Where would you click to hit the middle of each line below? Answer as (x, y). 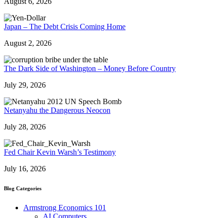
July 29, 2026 (25, 85)
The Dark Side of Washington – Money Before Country (90, 68)
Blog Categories (23, 188)
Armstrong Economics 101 (65, 207)
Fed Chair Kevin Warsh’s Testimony (60, 152)
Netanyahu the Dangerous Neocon (57, 110)
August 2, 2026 (28, 43)
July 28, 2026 (25, 127)
